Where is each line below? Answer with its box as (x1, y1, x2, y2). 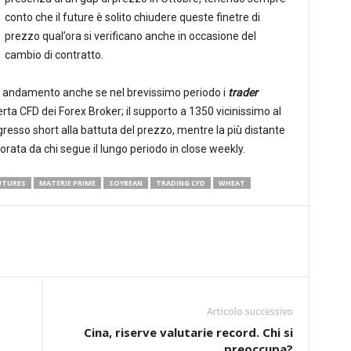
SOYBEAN (108, 178, 143, 188)
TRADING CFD (155, 178, 205, 188)
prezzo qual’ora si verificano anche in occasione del (4, 30, 256, 42)
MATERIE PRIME (38, 178, 96, 188)
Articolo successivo (206, 305, 293, 318)
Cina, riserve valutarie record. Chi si (83, 324, 293, 340)
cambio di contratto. (4, 49, 103, 61)
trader (227, 86, 258, 99)
